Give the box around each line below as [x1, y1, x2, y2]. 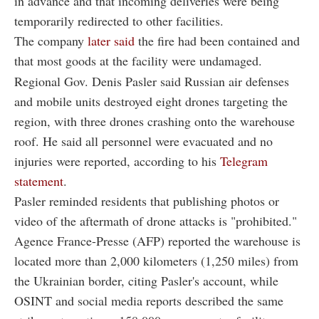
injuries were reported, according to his [14, 152, 220, 170]
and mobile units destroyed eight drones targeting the [14, 93, 288, 110]
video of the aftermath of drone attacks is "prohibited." [14, 212, 297, 230]
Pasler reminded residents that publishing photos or [14, 192, 279, 210]
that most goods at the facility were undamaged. [14, 52, 262, 70]
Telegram [220, 152, 268, 170]
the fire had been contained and [138, 32, 300, 50]
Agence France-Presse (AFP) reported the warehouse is [14, 232, 300, 250]
